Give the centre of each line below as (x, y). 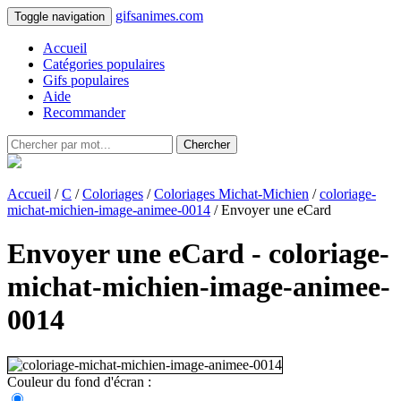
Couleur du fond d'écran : (79, 381)
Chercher (207, 145)
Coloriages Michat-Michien (231, 194)
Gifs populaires (86, 80)
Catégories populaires (104, 64)
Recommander (84, 112)
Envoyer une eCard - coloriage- (198, 254)
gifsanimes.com (159, 16)
